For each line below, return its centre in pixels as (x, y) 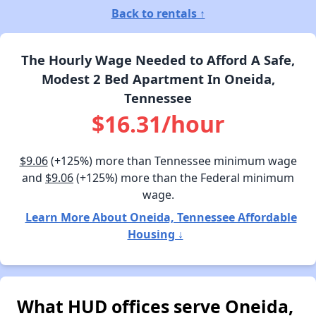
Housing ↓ (155, 235)
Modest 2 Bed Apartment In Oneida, (158, 79)
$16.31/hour (158, 124)
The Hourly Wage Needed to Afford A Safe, (158, 60)
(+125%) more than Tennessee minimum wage (172, 161)
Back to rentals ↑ (158, 14)
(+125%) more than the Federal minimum (184, 178)
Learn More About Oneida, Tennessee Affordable (161, 218)
